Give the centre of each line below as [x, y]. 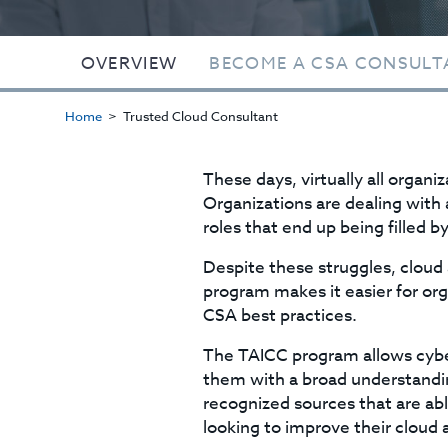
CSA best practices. [279, 315]
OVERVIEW [129, 63]
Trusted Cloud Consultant [200, 115]
